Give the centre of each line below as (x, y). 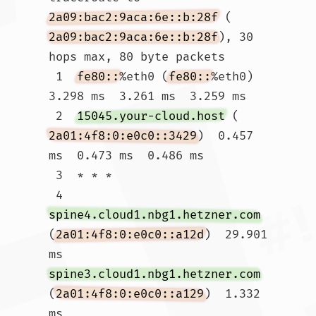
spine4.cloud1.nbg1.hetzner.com (154, 215)
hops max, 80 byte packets (137, 57)
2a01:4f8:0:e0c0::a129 (130, 294)
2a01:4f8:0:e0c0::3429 (123, 136)
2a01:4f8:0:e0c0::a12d (130, 235)
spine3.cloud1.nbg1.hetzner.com (154, 274)
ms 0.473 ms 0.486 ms (126, 156)
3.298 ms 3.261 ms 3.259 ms (147, 96)
